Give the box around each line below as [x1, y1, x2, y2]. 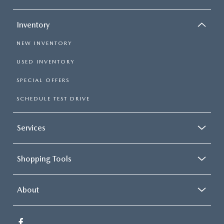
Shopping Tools [17, 153, 71, 163]
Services [17, 122, 45, 132]
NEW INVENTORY [16, 39, 72, 46]
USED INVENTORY [16, 58, 74, 65]
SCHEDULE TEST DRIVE [16, 95, 90, 102]
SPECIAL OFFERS [16, 76, 69, 83]
